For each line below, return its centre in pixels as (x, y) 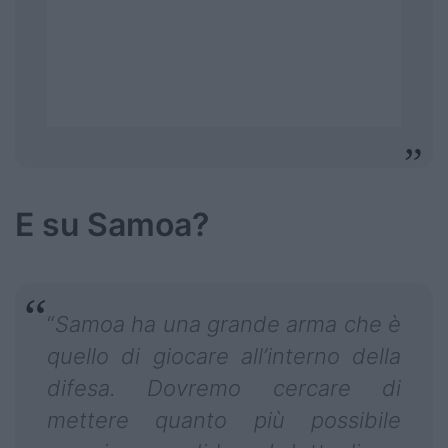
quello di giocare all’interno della (224, 356)
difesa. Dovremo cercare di (224, 388)
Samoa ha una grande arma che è (228, 324)
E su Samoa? (112, 225)
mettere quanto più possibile (224, 420)
